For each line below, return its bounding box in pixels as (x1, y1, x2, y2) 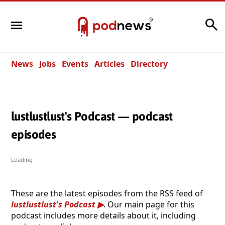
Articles (94, 58, 125, 69)
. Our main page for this (103, 198, 194, 210)
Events (62, 58, 88, 69)
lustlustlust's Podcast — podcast (11, 109, 173, 123)
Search (176, 16, 202, 28)
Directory (131, 58, 168, 69)
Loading (11, 155, 33, 163)
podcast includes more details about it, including (11, 209, 196, 221)
